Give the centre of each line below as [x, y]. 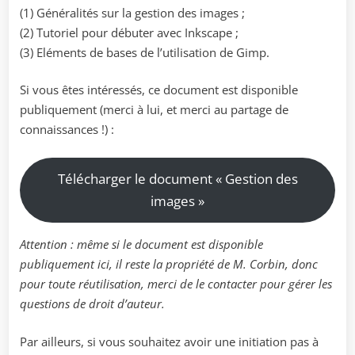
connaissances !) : [67, 130]
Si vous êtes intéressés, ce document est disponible [159, 90]
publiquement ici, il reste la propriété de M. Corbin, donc [169, 264]
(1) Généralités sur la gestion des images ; [132, 12]
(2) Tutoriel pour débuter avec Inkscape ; [129, 32]
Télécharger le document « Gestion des [177, 179]
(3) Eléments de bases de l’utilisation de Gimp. [145, 52]
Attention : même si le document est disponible [141, 244]
